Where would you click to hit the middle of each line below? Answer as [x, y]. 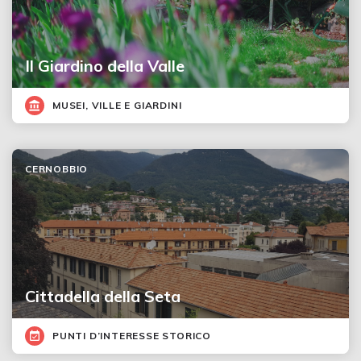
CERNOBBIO [57, 168]
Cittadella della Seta [103, 296]
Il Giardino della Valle [105, 65]
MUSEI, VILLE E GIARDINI [117, 105]
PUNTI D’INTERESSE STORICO [132, 335]
